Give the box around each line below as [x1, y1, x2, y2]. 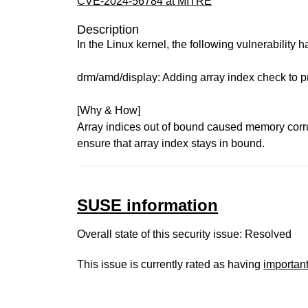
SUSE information [77, 196, 219, 214]
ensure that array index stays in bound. [77, 137, 265, 149]
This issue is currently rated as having [77, 258, 264, 270]
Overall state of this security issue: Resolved [77, 228, 292, 240]
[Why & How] [77, 104, 141, 116]
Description [77, 23, 140, 36]
